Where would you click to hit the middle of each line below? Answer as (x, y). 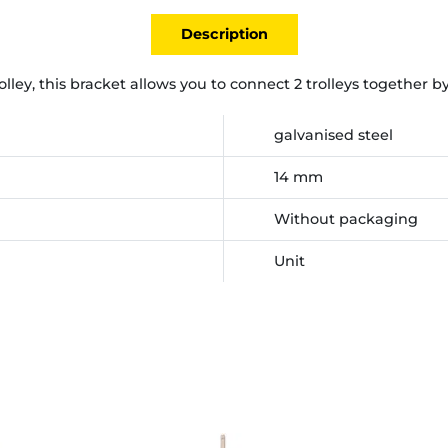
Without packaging (346, 219)
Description (224, 34)
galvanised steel (333, 135)
